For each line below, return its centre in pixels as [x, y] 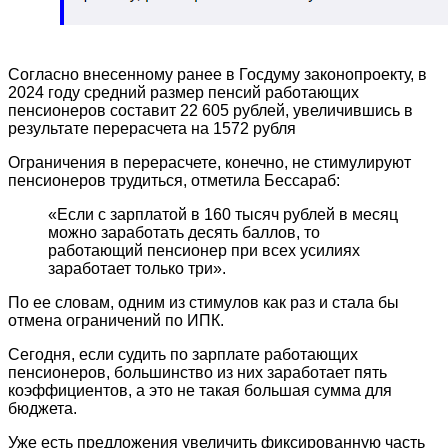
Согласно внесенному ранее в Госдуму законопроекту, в [217, 74]
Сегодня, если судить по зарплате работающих [183, 354]
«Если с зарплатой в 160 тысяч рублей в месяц [223, 214]
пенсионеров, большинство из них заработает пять [197, 372]
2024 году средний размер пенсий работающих [183, 92]
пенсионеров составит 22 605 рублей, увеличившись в [210, 110]
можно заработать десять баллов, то [184, 232]
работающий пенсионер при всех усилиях [204, 250]
